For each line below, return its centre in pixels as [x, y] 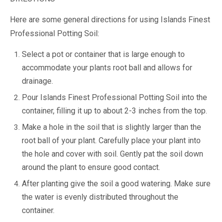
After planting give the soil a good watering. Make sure [116, 184]
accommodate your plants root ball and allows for [107, 68]
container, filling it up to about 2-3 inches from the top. [114, 111]
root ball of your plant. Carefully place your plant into [111, 140]
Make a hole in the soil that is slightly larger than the [111, 127]
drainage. [37, 81]
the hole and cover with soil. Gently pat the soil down [112, 154]
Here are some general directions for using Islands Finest [110, 20]
